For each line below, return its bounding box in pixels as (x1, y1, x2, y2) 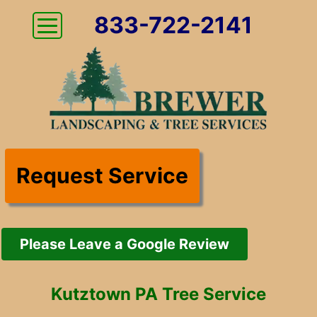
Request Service (16, 163, 188, 188)
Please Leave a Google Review (20, 236, 229, 253)
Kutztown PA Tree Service (51, 284, 266, 304)
